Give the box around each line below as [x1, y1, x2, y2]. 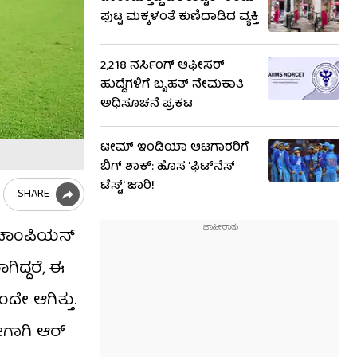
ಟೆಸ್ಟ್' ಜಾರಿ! [100, 176, 155, 197]
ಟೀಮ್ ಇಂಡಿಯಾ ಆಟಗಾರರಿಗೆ [100, 138, 249, 159]
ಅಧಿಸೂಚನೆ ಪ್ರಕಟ [100, 94, 193, 115]
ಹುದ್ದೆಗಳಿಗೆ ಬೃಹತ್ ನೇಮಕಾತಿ [100, 75, 244, 96]
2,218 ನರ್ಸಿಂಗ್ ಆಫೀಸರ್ [100, 56, 225, 76]
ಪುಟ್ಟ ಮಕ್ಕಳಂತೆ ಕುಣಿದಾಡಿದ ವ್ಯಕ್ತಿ [100, 7, 258, 28]
